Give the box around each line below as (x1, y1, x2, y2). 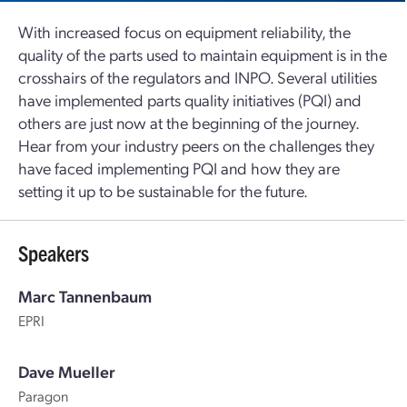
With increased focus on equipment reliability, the (18, 21, 351, 42)
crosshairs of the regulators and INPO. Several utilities (18, 66, 377, 87)
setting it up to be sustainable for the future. (18, 180, 308, 201)
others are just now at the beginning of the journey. (18, 112, 359, 133)
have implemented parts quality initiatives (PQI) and (18, 89, 362, 110)
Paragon (18, 386, 68, 405)
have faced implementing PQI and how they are (18, 157, 340, 178)
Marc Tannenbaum (18, 285, 152, 306)
